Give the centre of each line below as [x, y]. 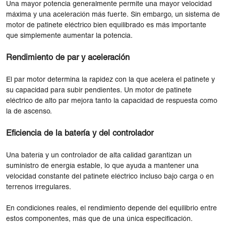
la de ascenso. [29, 111]
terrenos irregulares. [39, 187]
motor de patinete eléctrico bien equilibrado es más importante [106, 25]
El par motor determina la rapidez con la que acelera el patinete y [110, 80]
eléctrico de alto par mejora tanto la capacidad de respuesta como [112, 101]
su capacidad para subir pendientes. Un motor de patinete [99, 90]
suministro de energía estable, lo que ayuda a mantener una [102, 166]
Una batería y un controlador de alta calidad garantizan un [99, 155]
